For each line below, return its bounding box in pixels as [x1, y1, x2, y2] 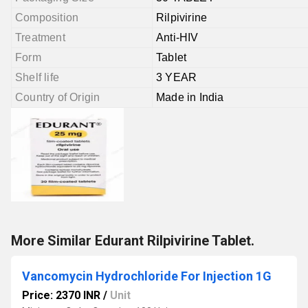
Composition [15, 12, 79, 23]
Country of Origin [15, 91, 100, 103]
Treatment [15, 32, 65, 43]
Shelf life [15, 71, 59, 83]
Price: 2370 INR [22, 289, 100, 302]
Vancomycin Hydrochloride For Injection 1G [22, 269, 272, 283]
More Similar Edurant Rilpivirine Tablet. [11, 232, 254, 249]
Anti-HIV [156, 32, 199, 43]
